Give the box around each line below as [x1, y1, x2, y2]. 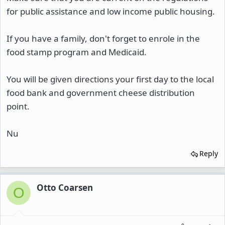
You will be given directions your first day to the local [7, 73, 214, 85]
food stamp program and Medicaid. [7, 46, 147, 58]
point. [7, 100, 30, 112]
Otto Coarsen [37, 182, 93, 193]
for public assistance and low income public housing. [7, 6, 215, 17]
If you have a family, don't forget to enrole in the [7, 33, 200, 44]
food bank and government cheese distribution [7, 87, 195, 98]
